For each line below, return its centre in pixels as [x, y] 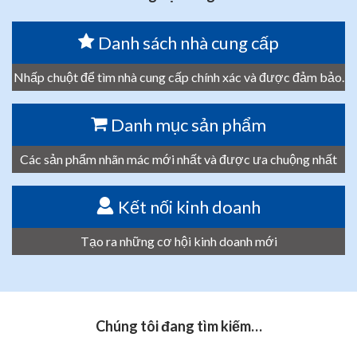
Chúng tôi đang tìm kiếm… [178, 326]
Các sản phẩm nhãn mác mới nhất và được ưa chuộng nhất [178, 159]
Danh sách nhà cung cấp [188, 43]
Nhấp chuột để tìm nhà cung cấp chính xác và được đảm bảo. [178, 77]
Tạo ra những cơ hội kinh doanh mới [178, 241]
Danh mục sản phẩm [188, 125]
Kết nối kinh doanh [189, 207]
